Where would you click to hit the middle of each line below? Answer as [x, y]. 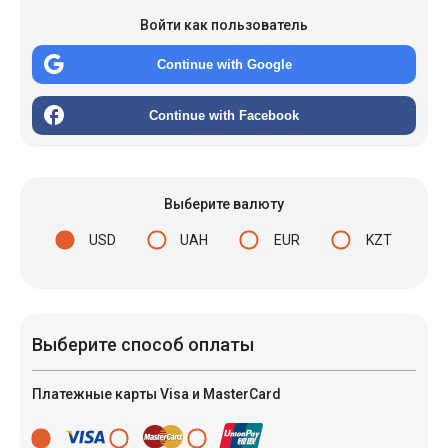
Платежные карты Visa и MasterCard [156, 393]
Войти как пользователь [224, 24]
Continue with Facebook [224, 115]
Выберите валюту [224, 203]
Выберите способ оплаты [143, 344]
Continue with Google [224, 64]
